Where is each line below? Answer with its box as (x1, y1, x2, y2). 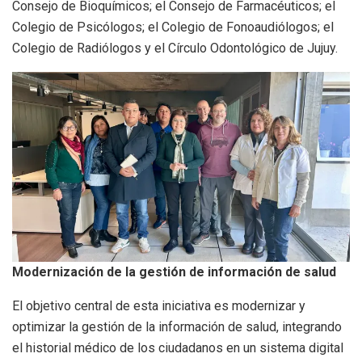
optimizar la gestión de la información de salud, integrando (12, 318, 342, 335)
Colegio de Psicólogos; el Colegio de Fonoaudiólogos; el (12, 19, 334, 35)
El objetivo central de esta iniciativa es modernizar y (12, 297, 305, 314)
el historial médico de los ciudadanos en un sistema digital (12, 339, 343, 356)
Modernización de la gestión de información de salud (12, 263, 336, 280)
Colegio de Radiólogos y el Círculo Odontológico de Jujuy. (12, 40, 338, 56)
